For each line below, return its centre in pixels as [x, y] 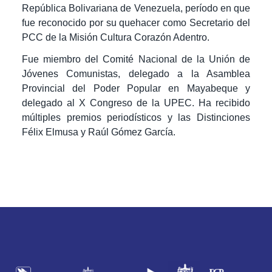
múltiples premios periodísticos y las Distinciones [136, 118]
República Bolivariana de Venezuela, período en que [136, 8]
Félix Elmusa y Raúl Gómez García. [100, 132]
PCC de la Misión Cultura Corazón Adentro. [116, 38]
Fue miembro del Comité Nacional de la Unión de [136, 59]
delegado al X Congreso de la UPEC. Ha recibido [136, 103]
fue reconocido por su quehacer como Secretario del [136, 23]
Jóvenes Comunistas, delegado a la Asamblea [136, 74]
